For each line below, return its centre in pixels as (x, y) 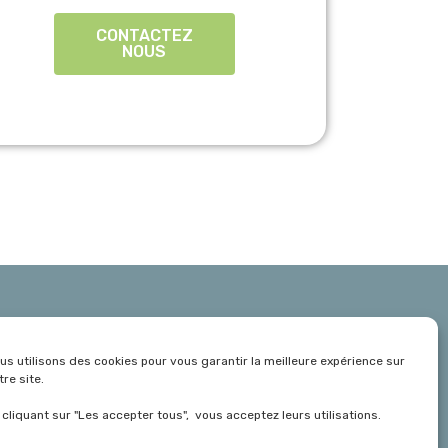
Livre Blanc (167, 337)
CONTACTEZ (144, 35)
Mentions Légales (189, 399)
